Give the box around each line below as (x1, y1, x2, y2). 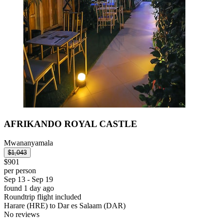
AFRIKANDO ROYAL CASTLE (4, 118, 137, 129)
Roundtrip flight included (4, 192, 81, 201)
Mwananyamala (4, 138, 53, 147)
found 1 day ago (4, 183, 54, 192)
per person (4, 166, 36, 175)
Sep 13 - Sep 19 (4, 175, 53, 183)
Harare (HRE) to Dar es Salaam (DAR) (4, 201, 126, 210)
